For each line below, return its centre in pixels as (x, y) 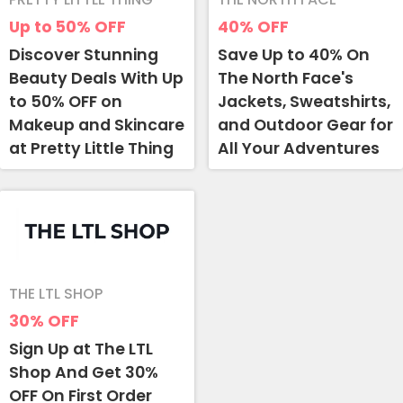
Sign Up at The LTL (81, 349)
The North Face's (286, 79)
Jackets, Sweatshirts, (304, 102)
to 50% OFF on (66, 102)
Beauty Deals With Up (96, 79)
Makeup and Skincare (97, 125)
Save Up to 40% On (294, 55)
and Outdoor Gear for (305, 125)
